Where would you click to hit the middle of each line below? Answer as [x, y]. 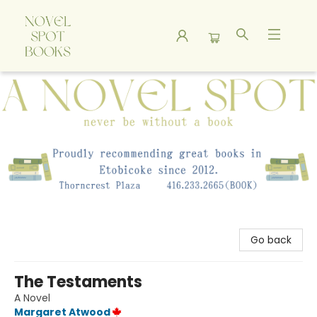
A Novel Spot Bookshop [67, 85]
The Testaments [78, 282]
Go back [271, 240]
